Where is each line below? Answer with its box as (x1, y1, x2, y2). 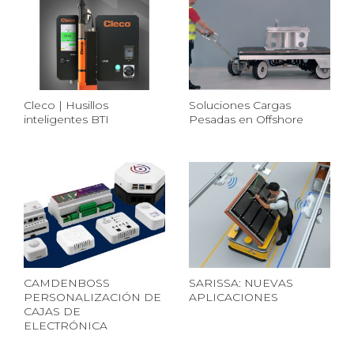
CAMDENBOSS (24, 275, 110, 290)
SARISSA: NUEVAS (189, 275, 293, 290)
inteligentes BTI (24, 111, 109, 126)
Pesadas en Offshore (189, 111, 303, 126)
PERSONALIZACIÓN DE (24, 289, 161, 304)
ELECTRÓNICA (24, 318, 107, 333)
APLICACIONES (189, 289, 278, 304)
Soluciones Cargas (189, 97, 291, 112)
